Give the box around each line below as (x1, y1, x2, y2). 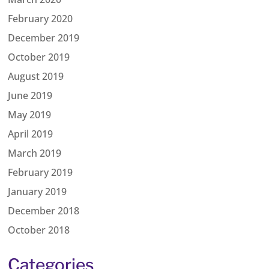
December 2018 (8, 204, 80, 217)
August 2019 (8, 69, 64, 83)
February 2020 (8, 11, 73, 25)
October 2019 (8, 50, 70, 64)
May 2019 (8, 107, 52, 121)
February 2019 (8, 165, 73, 179)
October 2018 (8, 223, 70, 237)
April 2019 (8, 127, 53, 141)
